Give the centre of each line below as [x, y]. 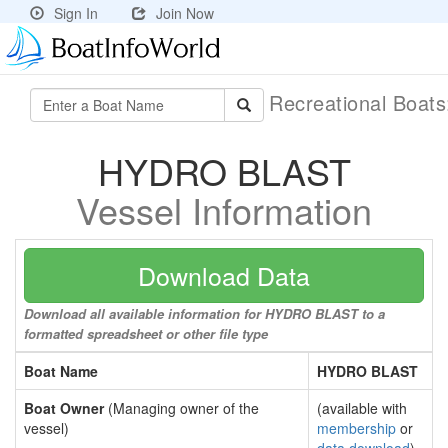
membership [356, 428]
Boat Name [61, 371]
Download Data [224, 275]
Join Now [185, 13]
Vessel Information [224, 209]
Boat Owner [64, 408]
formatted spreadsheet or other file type [146, 333]
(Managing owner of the [181, 408]
